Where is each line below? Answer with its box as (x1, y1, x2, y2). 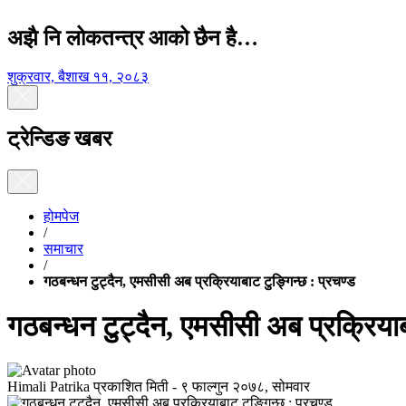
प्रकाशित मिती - (93, 378, 177, 394)
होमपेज (43, 208, 79, 225)
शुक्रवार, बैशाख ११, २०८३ (7, 68, 149, 84)
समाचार (43, 241, 83, 257)
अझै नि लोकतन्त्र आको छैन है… (7, 26, 258, 50)
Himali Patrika (7, 378, 90, 394)
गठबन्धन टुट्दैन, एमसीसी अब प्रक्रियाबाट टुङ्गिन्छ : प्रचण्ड (43, 274, 355, 290)
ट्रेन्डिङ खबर (7, 127, 111, 151)
